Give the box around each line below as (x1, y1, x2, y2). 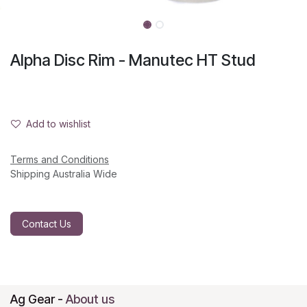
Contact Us (22, 218, 71, 230)
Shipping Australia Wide (10, 168, 117, 180)
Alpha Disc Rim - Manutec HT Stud (10, 50, 256, 71)
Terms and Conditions (10, 153, 109, 166)
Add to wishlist (26, 118, 90, 130)
